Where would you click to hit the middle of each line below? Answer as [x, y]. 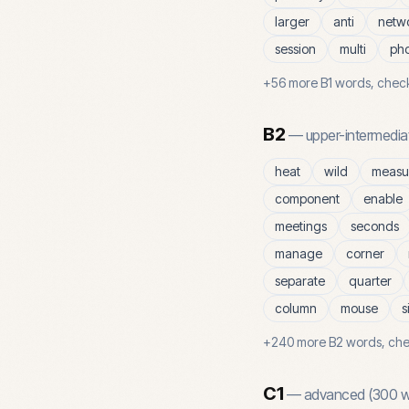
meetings [301, 226]
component [307, 199]
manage [299, 253]
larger [292, 21]
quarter [370, 281]
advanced [334, 394]
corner [365, 253]
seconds [375, 226]
